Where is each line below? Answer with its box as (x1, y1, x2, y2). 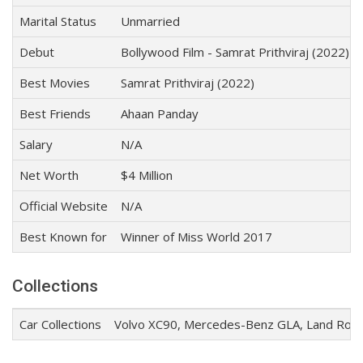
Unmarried (121, 13, 180, 30)
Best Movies (19, 75, 90, 92)
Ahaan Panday (121, 105, 199, 122)
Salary (19, 136, 53, 153)
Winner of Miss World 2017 (121, 228, 272, 246)
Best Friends (19, 105, 91, 122)
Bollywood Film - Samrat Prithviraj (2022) (121, 44, 349, 61)
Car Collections (19, 316, 101, 333)
